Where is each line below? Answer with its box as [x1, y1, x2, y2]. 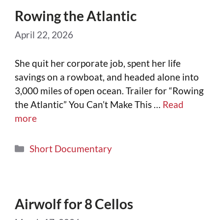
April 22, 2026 [15, 28, 73, 40]
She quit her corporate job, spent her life [15, 57, 181, 69]
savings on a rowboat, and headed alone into [15, 71, 199, 83]
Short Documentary [29, 142, 112, 154]
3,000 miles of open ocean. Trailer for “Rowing [15, 85, 204, 97]
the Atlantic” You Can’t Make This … [15, 99, 163, 110]
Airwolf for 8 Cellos [15, 195, 133, 212]
